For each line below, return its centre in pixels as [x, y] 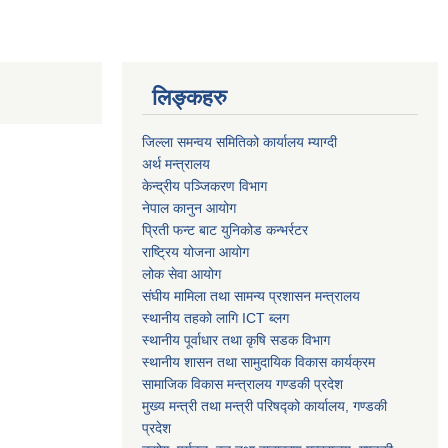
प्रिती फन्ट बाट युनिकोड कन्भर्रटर [225, 229]
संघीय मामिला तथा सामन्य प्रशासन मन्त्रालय [251, 295]
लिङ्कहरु [189, 97]
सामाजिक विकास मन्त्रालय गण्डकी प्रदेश [242, 383]
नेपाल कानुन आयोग [189, 207]
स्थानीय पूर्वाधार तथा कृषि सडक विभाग [236, 339]
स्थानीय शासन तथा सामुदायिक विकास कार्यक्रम [258, 361]
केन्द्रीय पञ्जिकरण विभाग [204, 185]
